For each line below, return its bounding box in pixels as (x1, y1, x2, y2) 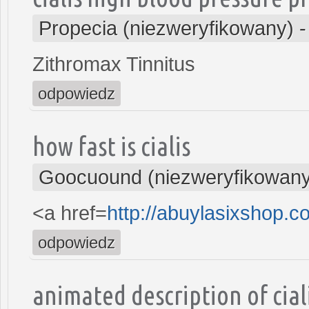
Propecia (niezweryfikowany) (39, 17, 294, 39)
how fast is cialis (32, 130, 190, 161)
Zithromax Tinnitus (32, 52, 195, 75)
